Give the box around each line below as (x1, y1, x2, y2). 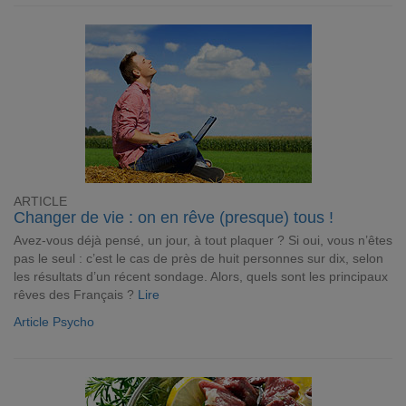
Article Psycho (14, 314, 94, 329)
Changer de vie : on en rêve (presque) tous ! (14, 208, 333, 227)
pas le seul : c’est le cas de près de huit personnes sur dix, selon (14, 251, 383, 266)
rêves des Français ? (14, 287, 138, 302)
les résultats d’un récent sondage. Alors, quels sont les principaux (14, 269, 388, 284)
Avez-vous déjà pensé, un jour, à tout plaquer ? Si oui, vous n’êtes (14, 233, 392, 247)
